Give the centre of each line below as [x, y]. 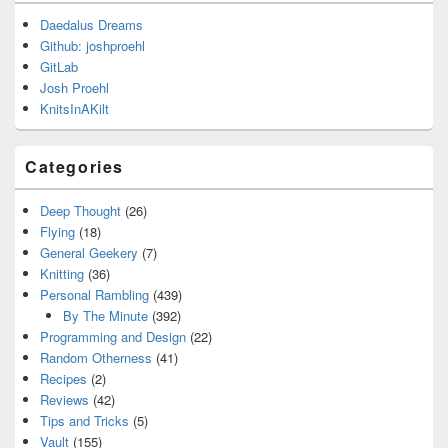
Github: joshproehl [92, 45]
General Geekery [89, 252]
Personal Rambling [94, 294]
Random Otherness [96, 357]
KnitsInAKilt [74, 108]
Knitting [62, 273]
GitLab [59, 66]
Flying [57, 231]
